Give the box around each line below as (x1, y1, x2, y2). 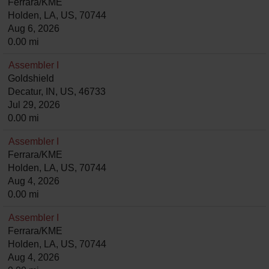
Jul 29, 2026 (8, 100, 60, 110)
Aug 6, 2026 (8, 23, 59, 34)
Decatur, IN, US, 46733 (8, 86, 106, 97)
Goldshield (8, 73, 54, 83)
